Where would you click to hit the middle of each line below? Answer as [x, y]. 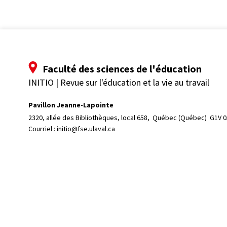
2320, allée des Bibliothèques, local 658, [90, 118]
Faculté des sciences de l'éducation [122, 68]
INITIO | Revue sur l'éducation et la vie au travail [119, 82]
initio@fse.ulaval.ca [86, 129]
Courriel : [43, 129]
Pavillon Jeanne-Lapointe [71, 105]
